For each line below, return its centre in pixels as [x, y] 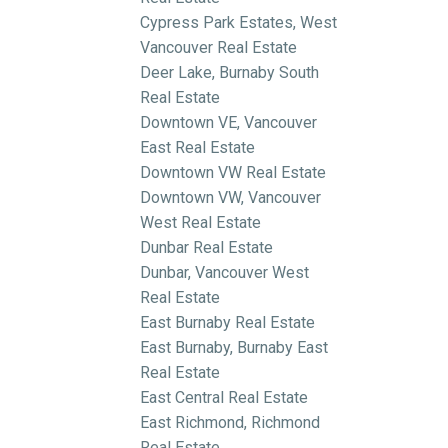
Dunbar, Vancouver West [225, 272]
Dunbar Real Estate [207, 247]
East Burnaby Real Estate [228, 322]
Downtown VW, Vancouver [231, 197]
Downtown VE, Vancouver [229, 122]
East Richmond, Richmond [230, 422]
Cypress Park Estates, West [239, 22]
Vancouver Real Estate [219, 47]
